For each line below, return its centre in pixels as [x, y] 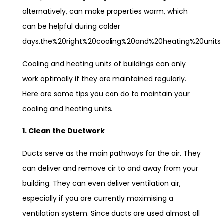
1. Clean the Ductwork [63, 131]
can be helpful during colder [71, 26]
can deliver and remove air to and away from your [110, 168]
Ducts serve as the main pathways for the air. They [111, 153]
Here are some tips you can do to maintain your [106, 94]
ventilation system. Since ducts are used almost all [111, 213]
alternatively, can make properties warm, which [105, 11]
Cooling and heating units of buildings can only [104, 64]
